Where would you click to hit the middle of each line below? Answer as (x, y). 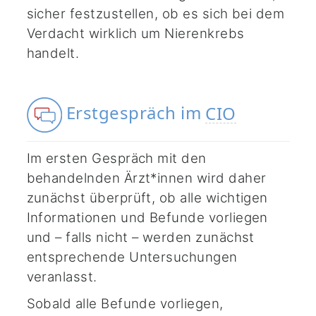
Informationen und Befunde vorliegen (147, 218)
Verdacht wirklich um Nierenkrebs (135, 34)
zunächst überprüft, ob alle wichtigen (147, 198)
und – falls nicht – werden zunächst (140, 238)
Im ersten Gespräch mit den (116, 159)
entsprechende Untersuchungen (132, 257)
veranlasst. (62, 277)
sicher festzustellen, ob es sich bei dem (156, 14)
